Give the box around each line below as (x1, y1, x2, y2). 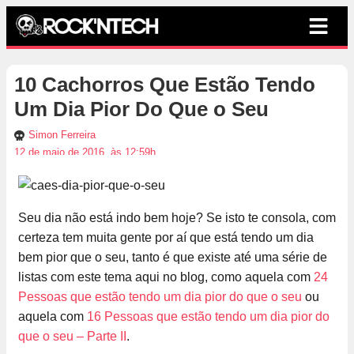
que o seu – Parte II (18, 330, 126, 344)
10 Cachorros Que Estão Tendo (14, 73, 315, 97)
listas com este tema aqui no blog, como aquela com (18, 270, 314, 284)
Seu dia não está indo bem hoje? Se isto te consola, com (18, 211, 336, 225)
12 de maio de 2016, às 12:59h (14, 146, 156, 159)
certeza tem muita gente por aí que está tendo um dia (18, 231, 314, 245)
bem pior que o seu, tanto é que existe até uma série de (18, 250, 327, 265)
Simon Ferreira (28, 129, 96, 141)
